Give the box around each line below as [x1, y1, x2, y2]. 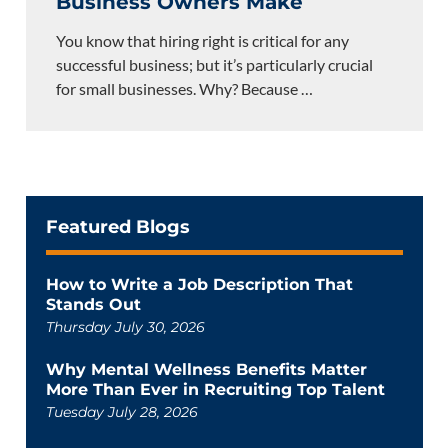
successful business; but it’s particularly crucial [55, 55, 373, 74]
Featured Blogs [45, 216, 190, 238]
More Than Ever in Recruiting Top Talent [45, 380, 385, 399]
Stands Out [45, 295, 141, 314]
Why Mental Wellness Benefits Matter [45, 360, 367, 379]
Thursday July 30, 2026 [45, 318, 205, 336]
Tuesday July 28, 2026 [45, 403, 198, 421]
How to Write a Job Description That [45, 275, 353, 294]
